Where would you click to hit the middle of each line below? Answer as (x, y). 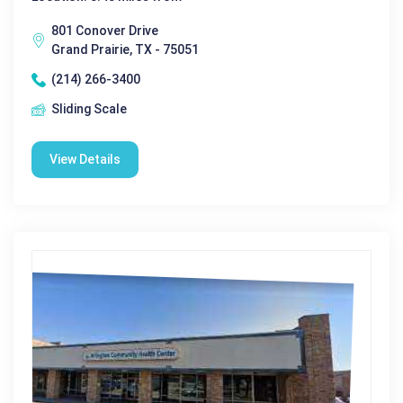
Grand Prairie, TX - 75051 (125, 49)
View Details (85, 159)
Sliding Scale (89, 109)
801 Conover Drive (105, 31)
